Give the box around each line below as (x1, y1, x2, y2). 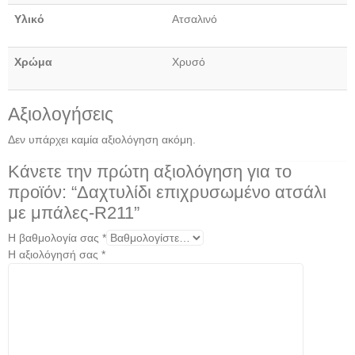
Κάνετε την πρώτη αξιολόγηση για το (8, 162, 292, 182)
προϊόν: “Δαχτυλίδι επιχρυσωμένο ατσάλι (8, 182, 326, 203)
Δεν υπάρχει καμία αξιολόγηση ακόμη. (8, 133, 196, 147)
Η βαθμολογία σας (8, 231, 102, 245)
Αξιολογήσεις (8, 104, 113, 125)
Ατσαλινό (172, 13, 217, 26)
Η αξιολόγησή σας (8, 248, 101, 261)
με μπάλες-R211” (8, 203, 139, 223)
